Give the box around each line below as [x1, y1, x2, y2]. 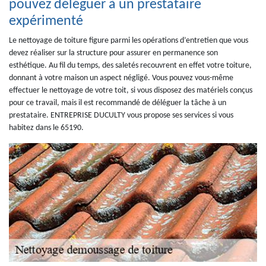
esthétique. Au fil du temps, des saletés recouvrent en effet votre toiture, [9, 61, 252, 70]
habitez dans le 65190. [9, 123, 84, 132]
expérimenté [9, 14, 83, 28]
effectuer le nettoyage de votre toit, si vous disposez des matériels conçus [9, 86, 252, 95]
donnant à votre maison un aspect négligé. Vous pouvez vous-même [9, 74, 233, 83]
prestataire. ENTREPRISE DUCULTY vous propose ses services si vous [9, 111, 233, 120]
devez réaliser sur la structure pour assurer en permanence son [9, 49, 218, 58]
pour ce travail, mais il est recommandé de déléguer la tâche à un [9, 99, 226, 107]
